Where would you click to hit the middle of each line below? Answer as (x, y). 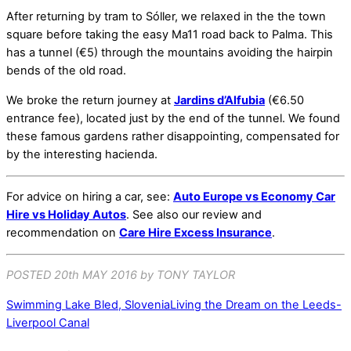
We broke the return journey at (90, 100)
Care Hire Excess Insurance (195, 233)
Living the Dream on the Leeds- (256, 304)
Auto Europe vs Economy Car (254, 197)
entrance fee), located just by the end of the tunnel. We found (173, 118)
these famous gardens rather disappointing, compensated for (173, 136)
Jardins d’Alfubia (219, 100)
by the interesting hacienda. (82, 154)
